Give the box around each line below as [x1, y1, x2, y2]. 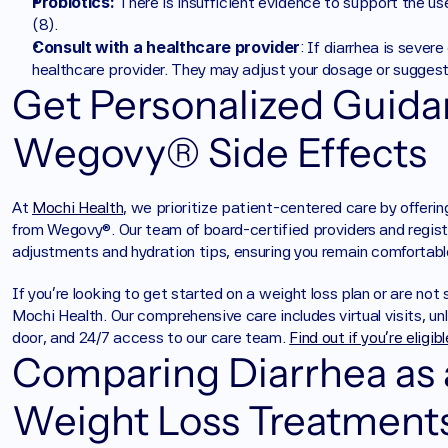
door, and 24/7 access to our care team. [12, 328, 290, 347]
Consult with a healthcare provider [32, 37, 301, 57]
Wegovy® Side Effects [12, 128, 427, 177]
